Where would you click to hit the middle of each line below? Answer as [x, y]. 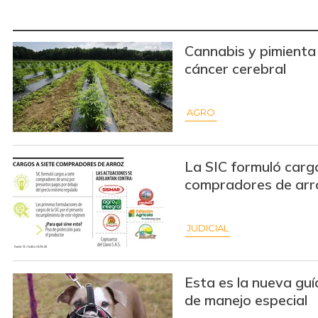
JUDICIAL [208, 228]
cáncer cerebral [235, 69]
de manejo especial [246, 300]
